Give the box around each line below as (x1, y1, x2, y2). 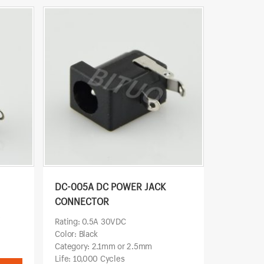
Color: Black (55, 228, 98, 240)
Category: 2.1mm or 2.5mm (55, 240, 152, 252)
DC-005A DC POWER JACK (55, 180, 166, 193)
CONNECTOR (55, 195, 110, 208)
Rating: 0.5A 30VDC (55, 216, 126, 227)
